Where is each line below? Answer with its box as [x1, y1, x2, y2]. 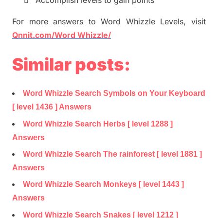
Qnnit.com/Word [12, 30, 77, 40]
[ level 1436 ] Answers [12, 103, 91, 111]
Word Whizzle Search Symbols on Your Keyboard [23, 89, 205, 98]
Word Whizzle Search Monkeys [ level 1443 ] [23, 180, 184, 189]
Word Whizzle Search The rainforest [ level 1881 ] [23, 149, 202, 158]
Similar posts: [12, 54, 130, 74]
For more [12, 17, 54, 27]
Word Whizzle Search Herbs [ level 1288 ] [23, 119, 173, 128]
